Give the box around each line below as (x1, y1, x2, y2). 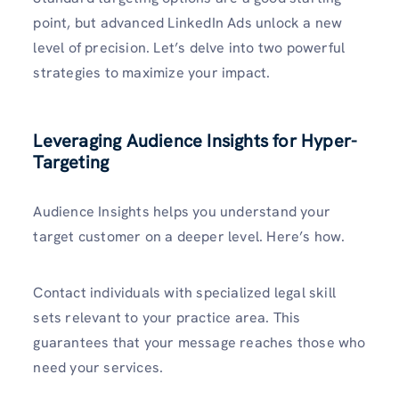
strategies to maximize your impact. (33, 62, 271, 82)
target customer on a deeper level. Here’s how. (33, 226, 346, 246)
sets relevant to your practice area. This (33, 307, 301, 327)
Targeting (33, 150, 110, 174)
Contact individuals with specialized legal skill (33, 282, 336, 302)
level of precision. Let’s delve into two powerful (33, 37, 346, 57)
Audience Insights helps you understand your (33, 201, 330, 221)
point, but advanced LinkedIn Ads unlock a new (33, 12, 343, 32)
